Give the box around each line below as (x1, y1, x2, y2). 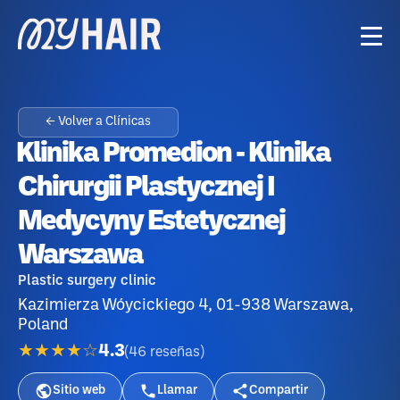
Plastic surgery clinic (18, 274, 156, 287)
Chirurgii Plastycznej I (18, 175, 274, 201)
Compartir (249, 385, 308, 396)
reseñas (150, 345, 200, 359)
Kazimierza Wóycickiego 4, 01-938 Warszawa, (18, 298, 354, 312)
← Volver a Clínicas (46, 116, 151, 128)
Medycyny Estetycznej (18, 209, 285, 235)
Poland (18, 318, 68, 332)
